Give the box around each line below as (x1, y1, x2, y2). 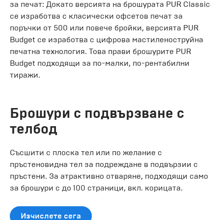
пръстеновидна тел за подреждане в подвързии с (10, 159, 198, 169)
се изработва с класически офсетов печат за (10, 11, 183, 21)
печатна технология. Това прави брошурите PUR (10, 46, 191, 56)
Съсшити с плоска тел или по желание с (10, 147, 162, 157)
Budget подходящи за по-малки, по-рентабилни (10, 58, 190, 68)
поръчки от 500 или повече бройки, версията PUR (10, 23, 198, 32)
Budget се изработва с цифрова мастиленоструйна (10, 34, 203, 44)
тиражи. (10, 70, 40, 80)
